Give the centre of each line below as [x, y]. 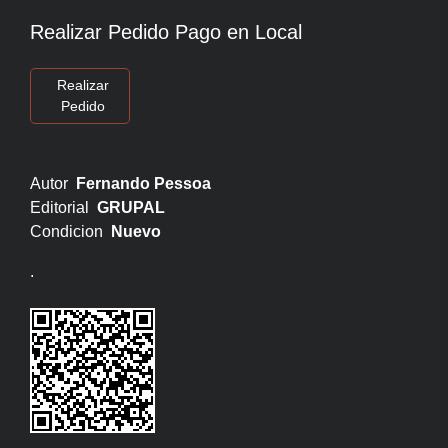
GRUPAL [131, 208]
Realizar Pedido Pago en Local [166, 32]
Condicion [70, 232]
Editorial [63, 208]
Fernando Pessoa [143, 184]
